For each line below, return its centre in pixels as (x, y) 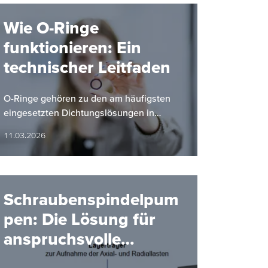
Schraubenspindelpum (91, 199)
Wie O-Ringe (51, 27)
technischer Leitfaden (87, 67)
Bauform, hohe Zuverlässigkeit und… (81, 141)
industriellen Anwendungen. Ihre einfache (92, 127)
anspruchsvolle (62, 238)
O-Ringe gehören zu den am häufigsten (87, 98)
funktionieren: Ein (72, 47)
